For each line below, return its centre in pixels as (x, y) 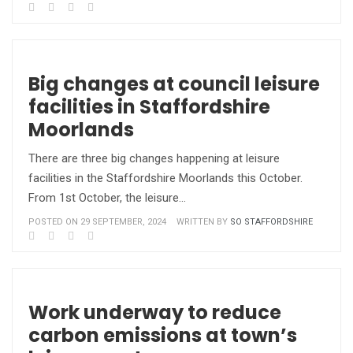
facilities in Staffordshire (149, 107)
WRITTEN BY (203, 222)
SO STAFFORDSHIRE (271, 222)
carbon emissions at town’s (163, 335)
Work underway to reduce (155, 312)
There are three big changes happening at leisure (154, 158)
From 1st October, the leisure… (107, 198)
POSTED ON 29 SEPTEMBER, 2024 (97, 222)
